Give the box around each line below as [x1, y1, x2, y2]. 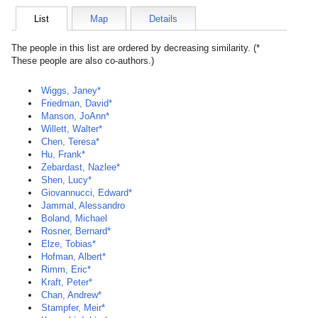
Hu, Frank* [41, 149, 85, 160]
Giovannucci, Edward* [41, 187, 132, 198]
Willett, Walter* [41, 124, 102, 134]
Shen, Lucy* [41, 175, 92, 185]
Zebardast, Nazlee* [41, 162, 120, 172]
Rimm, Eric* [41, 264, 91, 275]
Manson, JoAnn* [41, 111, 109, 121]
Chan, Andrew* [41, 290, 102, 300]
